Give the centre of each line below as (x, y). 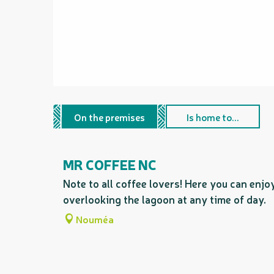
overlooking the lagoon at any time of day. (165, 199)
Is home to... (213, 117)
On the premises (109, 117)
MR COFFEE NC (110, 164)
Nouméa (95, 219)
